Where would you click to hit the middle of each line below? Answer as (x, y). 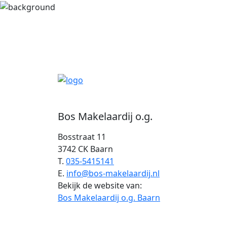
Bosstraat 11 (82, 137)
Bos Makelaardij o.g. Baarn (109, 198)
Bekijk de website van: (100, 185)
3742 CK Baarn (85, 149)
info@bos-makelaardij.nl (113, 173)
